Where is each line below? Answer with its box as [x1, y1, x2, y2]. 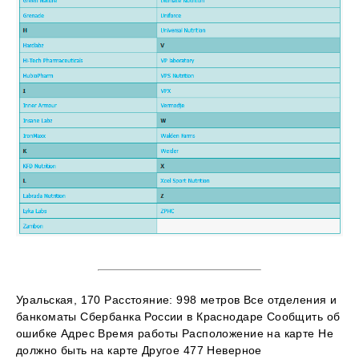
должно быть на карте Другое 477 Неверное [16, 344, 262, 357]
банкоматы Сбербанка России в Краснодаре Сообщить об [16, 310, 341, 324]
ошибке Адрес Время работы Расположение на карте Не [16, 327, 334, 341]
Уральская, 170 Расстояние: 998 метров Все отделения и [16, 293, 337, 307]
